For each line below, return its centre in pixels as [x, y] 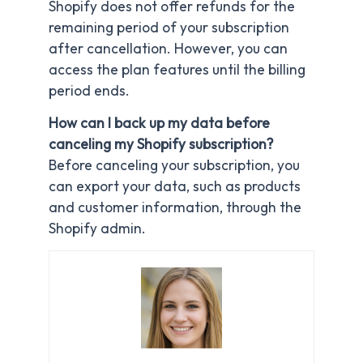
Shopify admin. [97, 228]
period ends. [89, 91]
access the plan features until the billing [177, 70]
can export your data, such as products [175, 186]
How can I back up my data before [159, 123]
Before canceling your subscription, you [174, 165]
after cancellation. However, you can [168, 49]
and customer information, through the [175, 207]
